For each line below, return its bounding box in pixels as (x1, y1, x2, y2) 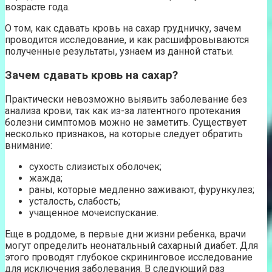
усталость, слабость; (29, 195, 120, 207)
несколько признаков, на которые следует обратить (5, 127, 243, 140)
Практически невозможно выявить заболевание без (5, 93, 247, 105)
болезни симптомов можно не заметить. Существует (5, 116, 246, 128)
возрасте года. (5, 1, 70, 13)
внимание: (5, 139, 52, 151)
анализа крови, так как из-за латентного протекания (5, 104, 240, 117)
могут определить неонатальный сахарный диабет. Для (5, 239, 258, 251)
